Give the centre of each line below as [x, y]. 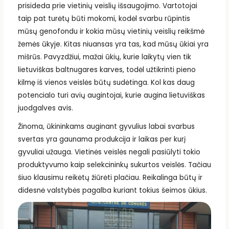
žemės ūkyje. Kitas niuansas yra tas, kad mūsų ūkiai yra [113, 44]
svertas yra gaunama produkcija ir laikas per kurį [101, 139]
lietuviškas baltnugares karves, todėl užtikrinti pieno [107, 70]
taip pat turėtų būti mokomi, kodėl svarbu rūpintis [104, 18]
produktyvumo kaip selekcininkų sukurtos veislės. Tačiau [114, 165]
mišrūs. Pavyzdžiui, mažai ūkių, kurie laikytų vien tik [104, 57]
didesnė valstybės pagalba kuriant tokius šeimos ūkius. [112, 190]
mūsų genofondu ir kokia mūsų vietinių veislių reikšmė [111, 31]
